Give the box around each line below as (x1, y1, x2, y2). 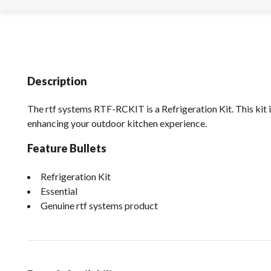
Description (27, 74, 87, 88)
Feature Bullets (27, 142, 106, 155)
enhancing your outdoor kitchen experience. (27, 117, 207, 129)
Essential (41, 184, 77, 197)
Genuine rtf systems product (41, 199, 158, 211)
